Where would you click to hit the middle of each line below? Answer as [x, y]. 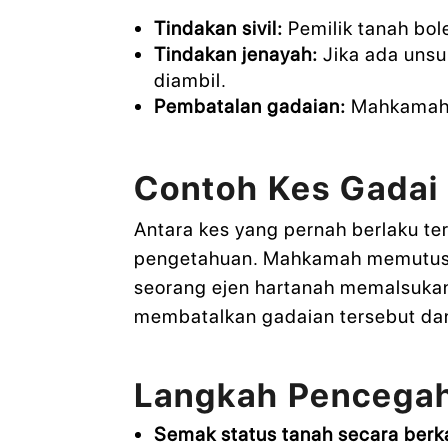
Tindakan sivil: [218, 28]
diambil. [190, 80]
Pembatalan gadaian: [249, 106]
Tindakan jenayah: [235, 54]
